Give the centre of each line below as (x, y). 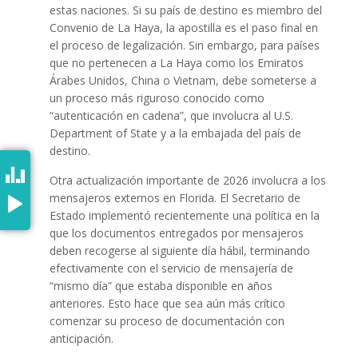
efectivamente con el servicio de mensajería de (171, 268)
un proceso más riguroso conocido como (157, 98)
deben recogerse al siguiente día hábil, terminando (179, 251)
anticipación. (81, 339)
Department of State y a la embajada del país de (175, 133)
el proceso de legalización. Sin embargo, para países (184, 46)
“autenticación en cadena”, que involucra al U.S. (171, 116)
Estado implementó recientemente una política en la (184, 216)
